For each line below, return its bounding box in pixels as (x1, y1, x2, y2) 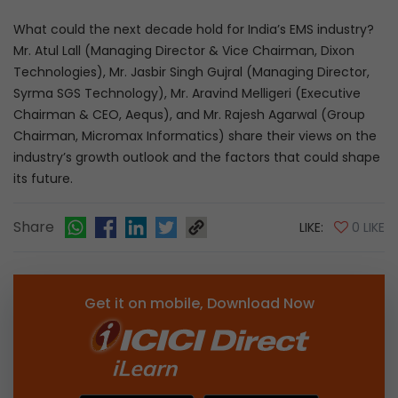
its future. (13, 170, 73, 188)
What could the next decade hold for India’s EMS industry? (13, 20, 374, 39)
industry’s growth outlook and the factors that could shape (13, 148, 380, 167)
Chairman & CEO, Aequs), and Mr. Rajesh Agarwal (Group (13, 106, 365, 124)
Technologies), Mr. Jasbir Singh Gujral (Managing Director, (13, 63, 370, 82)
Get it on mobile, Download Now (84, 293, 314, 314)
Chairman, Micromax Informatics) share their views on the (13, 127, 377, 146)
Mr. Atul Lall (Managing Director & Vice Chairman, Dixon (13, 42, 354, 60)
